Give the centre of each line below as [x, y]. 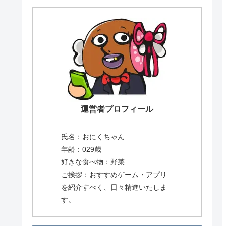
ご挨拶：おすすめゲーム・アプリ [114, 174]
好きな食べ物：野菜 [93, 162]
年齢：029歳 [81, 149]
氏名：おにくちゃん [93, 136]
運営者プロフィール [117, 109]
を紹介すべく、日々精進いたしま [114, 187]
